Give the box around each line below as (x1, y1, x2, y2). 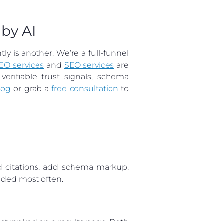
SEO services (64, 60, 114, 70)
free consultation (51, 83, 118, 93)
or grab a (10, 83, 52, 93)
